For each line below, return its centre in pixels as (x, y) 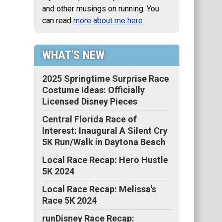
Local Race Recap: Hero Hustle (105, 160)
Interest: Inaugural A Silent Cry (105, 131)
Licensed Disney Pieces (90, 101)
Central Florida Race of (89, 119)
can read (58, 21)
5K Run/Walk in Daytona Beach (104, 142)
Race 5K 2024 (69, 200)
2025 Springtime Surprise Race (106, 79)
